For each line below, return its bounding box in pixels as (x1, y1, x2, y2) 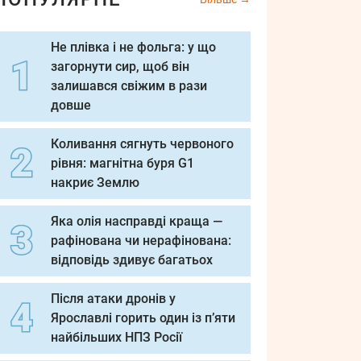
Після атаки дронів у (51, 291, 176, 306)
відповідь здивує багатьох (51, 252, 213, 268)
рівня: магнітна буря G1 (51, 156, 194, 171)
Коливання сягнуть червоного (51, 136, 234, 151)
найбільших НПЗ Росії (51, 330, 182, 345)
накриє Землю (51, 175, 139, 190)
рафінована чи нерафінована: (51, 233, 231, 248)
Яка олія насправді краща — (51, 214, 222, 229)
